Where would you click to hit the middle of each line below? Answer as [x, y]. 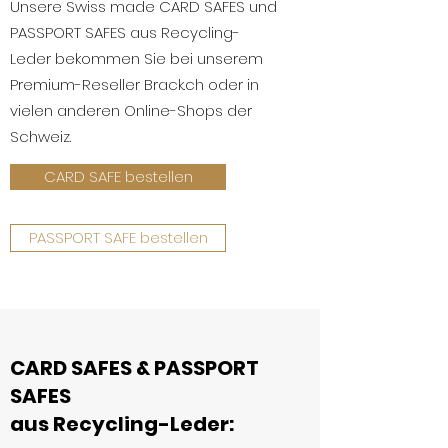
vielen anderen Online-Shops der [131, 110]
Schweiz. [40, 136]
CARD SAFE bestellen [118, 176]
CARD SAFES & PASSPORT [134, 368]
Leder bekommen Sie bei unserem [136, 58]
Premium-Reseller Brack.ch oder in [134, 84]
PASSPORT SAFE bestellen [118, 237]
